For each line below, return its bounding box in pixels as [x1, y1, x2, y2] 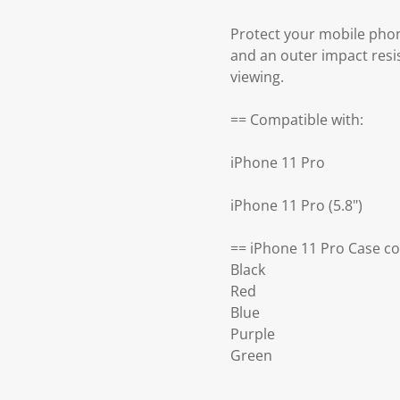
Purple [230, 324, 275, 345]
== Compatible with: [230, 110, 363, 130]
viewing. [230, 67, 284, 87]
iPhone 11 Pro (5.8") [230, 196, 362, 216]
